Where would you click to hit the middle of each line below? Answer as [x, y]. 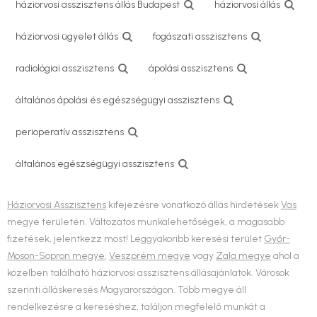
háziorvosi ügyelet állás [67, 36]
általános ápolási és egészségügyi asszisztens [117, 100]
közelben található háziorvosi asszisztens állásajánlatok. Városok [148, 273]
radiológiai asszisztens [65, 68]
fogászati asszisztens [200, 36]
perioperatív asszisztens [70, 132]
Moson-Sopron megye [56, 256]
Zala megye [243, 256]
